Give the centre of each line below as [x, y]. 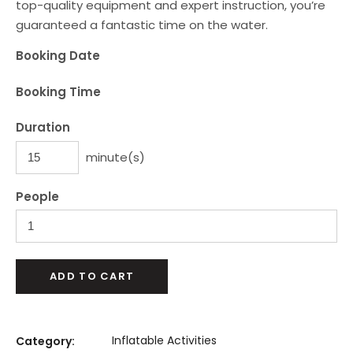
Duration [43, 127]
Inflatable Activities [164, 340]
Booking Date [58, 56]
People [37, 196]
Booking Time [58, 91]
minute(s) [115, 157]
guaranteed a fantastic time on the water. [142, 25]
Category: [45, 341]
